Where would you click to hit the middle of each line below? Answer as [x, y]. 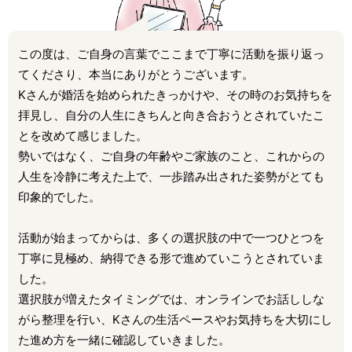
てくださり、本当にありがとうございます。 [136, 74]
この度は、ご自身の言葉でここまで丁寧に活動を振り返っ [171, 53]
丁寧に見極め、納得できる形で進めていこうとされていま [171, 258]
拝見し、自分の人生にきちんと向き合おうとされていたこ [171, 115]
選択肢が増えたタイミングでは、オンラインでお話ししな [171, 299]
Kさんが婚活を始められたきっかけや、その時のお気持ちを [175, 94]
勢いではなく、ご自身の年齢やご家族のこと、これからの [171, 156]
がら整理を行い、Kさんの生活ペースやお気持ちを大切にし [175, 320]
